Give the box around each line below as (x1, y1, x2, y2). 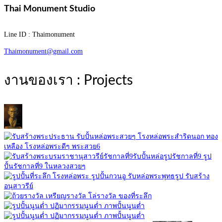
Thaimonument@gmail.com (4, 47, 83, 55)
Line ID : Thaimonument (4, 30, 75, 38)
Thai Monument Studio (4, 4, 95, 13)
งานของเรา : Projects (4, 73, 133, 87)
